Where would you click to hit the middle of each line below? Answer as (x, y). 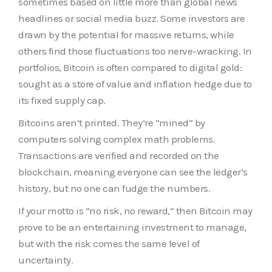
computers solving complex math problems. (117, 139)
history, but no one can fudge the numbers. (114, 188)
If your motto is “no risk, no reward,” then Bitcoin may (135, 210)
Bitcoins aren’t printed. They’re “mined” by (112, 122)
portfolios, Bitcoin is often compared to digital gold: (130, 67)
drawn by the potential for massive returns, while (126, 34)
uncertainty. (46, 260)
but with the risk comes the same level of (109, 243)
